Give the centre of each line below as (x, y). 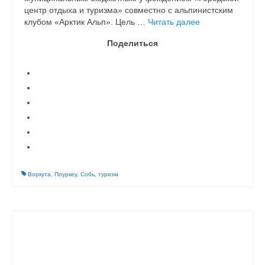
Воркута (39, 174)
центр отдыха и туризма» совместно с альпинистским (129, 10)
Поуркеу (66, 174)
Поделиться (132, 43)
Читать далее (174, 22)
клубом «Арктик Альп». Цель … (86, 22)
